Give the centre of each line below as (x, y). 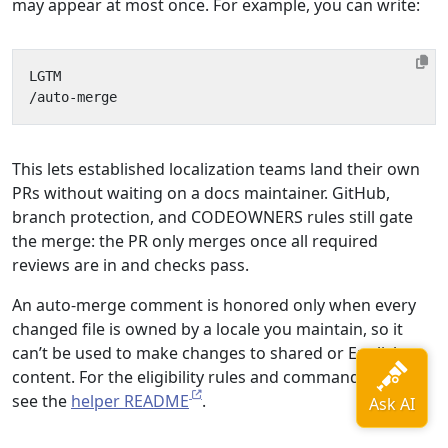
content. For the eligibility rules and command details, (215, 377)
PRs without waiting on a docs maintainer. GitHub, (201, 193)
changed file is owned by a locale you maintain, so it (207, 329)
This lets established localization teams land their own (216, 169)
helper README (130, 401)
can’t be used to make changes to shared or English (207, 353)
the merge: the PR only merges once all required (195, 241)
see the (41, 401)
